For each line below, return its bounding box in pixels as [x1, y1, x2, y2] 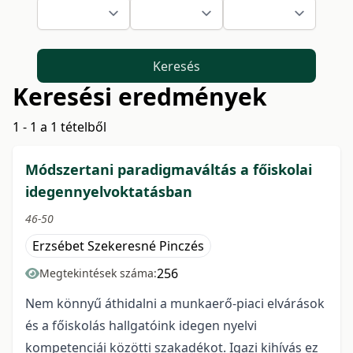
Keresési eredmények [13, 80, 267, 113]
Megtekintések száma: [39, 266, 157, 281]
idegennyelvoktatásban [25, 182, 192, 202]
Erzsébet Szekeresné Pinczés [32, 237, 204, 255]
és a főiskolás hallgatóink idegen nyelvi [25, 317, 257, 335]
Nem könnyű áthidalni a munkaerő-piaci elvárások [25, 295, 325, 313]
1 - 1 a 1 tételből [13, 118, 106, 136]
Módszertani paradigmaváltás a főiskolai [25, 160, 312, 180]
